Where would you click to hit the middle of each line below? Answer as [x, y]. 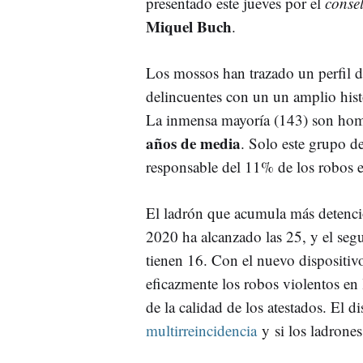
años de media [193, 143]
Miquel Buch [189, 26]
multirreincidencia [201, 330]
